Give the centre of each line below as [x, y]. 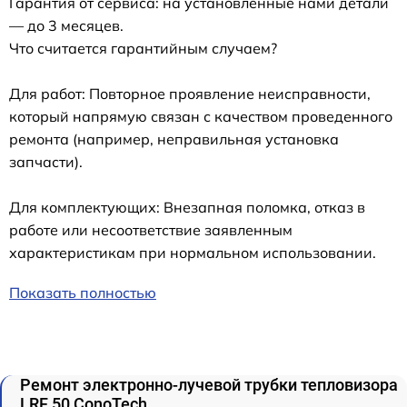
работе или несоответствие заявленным [151, 229]
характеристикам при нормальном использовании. [193, 252]
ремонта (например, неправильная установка [174, 139]
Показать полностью [83, 292]
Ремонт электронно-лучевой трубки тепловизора [209, 384]
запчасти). [46, 161]
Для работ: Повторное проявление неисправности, [190, 93]
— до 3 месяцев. [66, 25]
